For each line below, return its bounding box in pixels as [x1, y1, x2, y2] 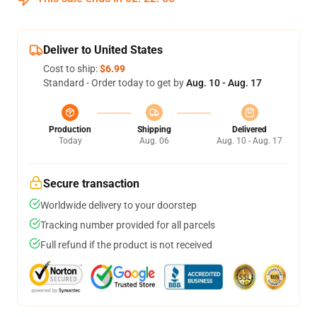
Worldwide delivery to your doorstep [40, 200, 197, 211]
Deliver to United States [43, 43, 163, 57]
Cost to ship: [43, 63, 100, 74]
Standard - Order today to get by [43, 77, 186, 88]
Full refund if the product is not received [40, 239, 212, 250]
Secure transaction [43, 177, 139, 190]
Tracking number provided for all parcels [40, 219, 215, 231]
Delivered [232, 125, 267, 134]
